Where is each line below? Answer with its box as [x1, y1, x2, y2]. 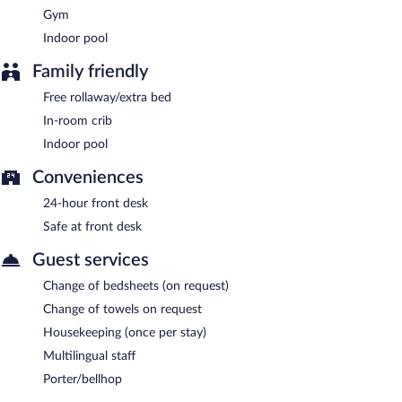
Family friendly [32, 62, 148, 81]
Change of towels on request [43, 302, 202, 316]
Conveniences [32, 168, 144, 187]
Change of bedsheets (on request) [43, 279, 229, 293]
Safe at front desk [43, 220, 142, 233]
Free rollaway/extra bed [43, 91, 171, 104]
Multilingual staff [43, 349, 135, 363]
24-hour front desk [43, 197, 148, 210]
